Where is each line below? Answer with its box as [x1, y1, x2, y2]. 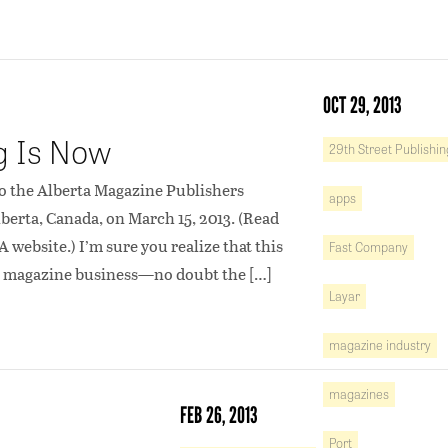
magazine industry [329, 335, 431, 354]
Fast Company [329, 237, 408, 256]
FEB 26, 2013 [180, 401, 258, 429]
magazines [329, 384, 389, 403]
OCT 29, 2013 [323, 91, 402, 119]
